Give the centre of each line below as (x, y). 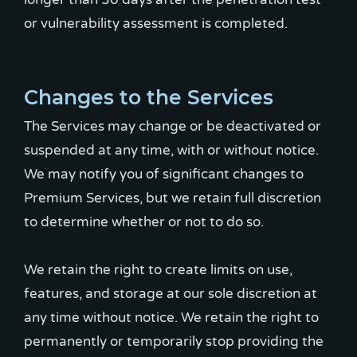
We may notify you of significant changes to (164, 174)
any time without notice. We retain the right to (171, 317)
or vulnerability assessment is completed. (156, 23)
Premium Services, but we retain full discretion (173, 198)
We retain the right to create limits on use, (158, 269)
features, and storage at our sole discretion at (171, 293)
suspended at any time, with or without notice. (171, 150)
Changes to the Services (149, 97)
